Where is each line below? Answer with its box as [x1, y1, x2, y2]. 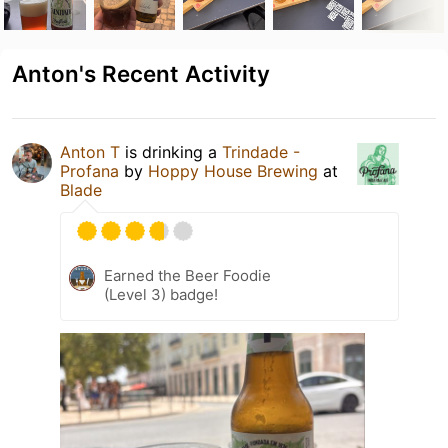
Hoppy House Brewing [148, 160, 318, 181]
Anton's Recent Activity [12, 59, 270, 87]
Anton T [60, 141, 120, 162]
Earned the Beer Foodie [104, 265, 271, 285]
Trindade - [222, 141, 300, 162]
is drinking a [120, 141, 222, 162]
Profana [60, 160, 119, 181]
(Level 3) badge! [104, 284, 218, 304]
